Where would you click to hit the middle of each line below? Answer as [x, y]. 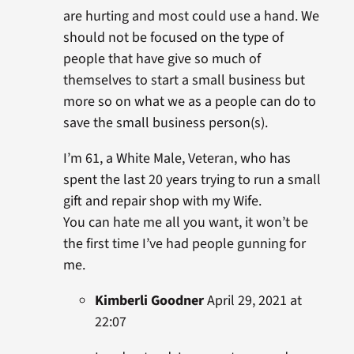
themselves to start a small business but [184, 81]
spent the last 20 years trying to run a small [192, 180]
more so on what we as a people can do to [189, 102]
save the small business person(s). [165, 123]
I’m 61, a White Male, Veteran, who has [177, 159]
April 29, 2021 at [252, 301]
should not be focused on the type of [173, 38]
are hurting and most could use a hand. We [191, 17]
